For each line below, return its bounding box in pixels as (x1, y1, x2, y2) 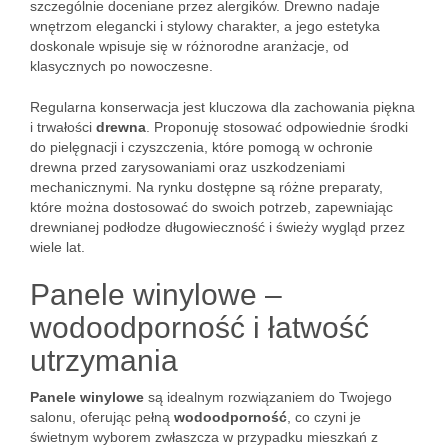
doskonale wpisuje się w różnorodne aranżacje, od (30, 38, 349, 54)
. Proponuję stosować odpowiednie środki (146, 119, 408, 135)
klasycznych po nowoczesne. (30, 58, 213, 74)
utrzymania (30, 344, 178, 377)
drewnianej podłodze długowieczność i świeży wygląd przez (30, 219, 405, 235)
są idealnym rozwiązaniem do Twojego (144, 389, 392, 405)
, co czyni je (287, 409, 361, 425)
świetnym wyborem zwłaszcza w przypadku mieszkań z (30, 429, 378, 445)
